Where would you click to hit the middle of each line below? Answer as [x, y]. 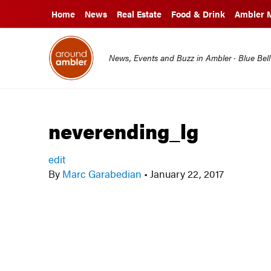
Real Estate [139, 14]
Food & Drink [198, 14]
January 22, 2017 [186, 174]
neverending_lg [124, 131]
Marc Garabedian [102, 174]
